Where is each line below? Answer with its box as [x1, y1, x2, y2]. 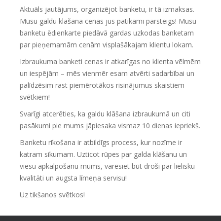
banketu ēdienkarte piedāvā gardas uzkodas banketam [20, 28, 194, 37]
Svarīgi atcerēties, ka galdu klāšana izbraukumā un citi [20, 109, 190, 118]
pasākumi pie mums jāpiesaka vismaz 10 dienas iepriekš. [20, 120, 200, 130]
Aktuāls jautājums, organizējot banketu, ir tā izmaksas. [20, 4, 194, 14]
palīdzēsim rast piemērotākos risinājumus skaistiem [20, 80, 184, 90]
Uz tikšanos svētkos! [20, 189, 85, 199]
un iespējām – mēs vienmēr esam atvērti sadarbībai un [20, 68, 194, 78]
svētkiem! [20, 92, 50, 102]
